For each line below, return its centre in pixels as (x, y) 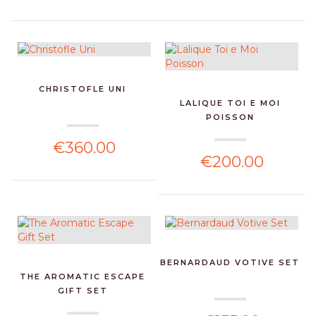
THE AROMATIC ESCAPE (83, 276)
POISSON (230, 117)
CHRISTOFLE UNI (83, 89)
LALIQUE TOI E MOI (230, 103)
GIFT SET (83, 290)
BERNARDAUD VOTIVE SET (230, 262)
